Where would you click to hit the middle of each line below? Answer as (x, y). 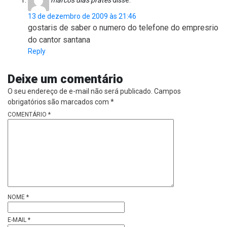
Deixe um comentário (65, 79)
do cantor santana (59, 40)
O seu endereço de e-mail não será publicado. (80, 91)
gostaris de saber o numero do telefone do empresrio (123, 28)
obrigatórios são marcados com (59, 102)
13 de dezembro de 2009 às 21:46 (82, 16)
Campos (167, 91)
